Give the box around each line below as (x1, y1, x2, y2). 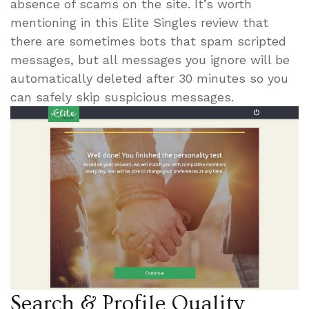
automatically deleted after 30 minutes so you (10, 70, 288, 86)
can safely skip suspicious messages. (10, 89, 234, 104)
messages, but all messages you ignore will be (10, 52, 290, 67)
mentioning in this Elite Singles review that (10, 14, 268, 30)
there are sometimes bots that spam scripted (10, 33, 286, 48)
